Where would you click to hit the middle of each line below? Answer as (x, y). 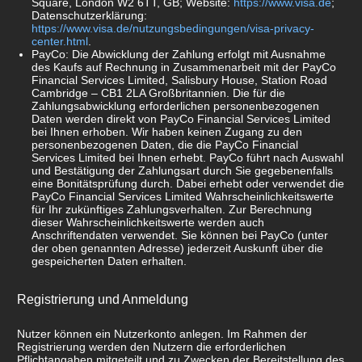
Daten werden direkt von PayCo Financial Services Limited (181, 119)
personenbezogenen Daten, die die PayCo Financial (165, 145)
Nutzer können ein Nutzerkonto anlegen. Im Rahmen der (162, 334)
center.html (60, 42)
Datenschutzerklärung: (90, 16)
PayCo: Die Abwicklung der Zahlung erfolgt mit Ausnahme (179, 55)
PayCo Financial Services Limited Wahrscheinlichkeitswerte (183, 197)
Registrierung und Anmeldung (103, 299)
